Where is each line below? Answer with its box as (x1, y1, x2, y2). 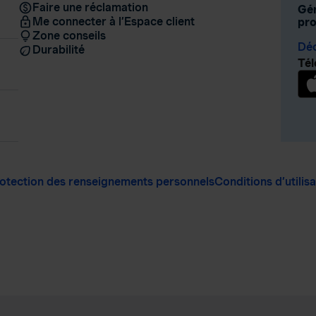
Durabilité (32, 43, 85, 56)
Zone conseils (32, 29, 106, 42)
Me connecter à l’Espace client (32, 15, 195, 28)
